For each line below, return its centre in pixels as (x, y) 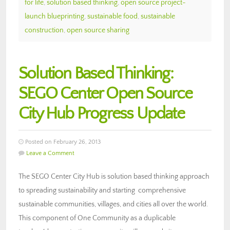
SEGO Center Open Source (106, 93)
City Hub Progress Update (101, 113)
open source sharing (98, 30)
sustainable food (112, 16)
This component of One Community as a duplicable (97, 218)
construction (44, 30)
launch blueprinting (54, 16)
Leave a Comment (50, 153)
